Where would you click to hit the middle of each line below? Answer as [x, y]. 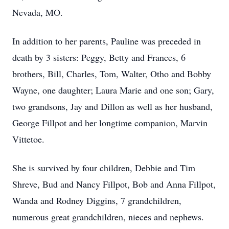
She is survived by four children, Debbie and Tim [104, 168]
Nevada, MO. [38, 12]
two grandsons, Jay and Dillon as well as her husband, [112, 106]
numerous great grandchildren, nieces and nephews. [108, 217]
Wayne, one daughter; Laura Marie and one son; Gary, [113, 90]
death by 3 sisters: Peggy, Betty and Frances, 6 [99, 57]
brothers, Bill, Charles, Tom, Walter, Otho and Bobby [112, 74]
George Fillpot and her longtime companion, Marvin [110, 123]
